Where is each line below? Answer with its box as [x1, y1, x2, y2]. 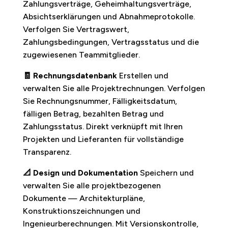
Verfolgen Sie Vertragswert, [22, 24, 129, 34]
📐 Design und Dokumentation [22, 167, 138, 178]
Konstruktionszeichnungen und [22, 206, 140, 216]
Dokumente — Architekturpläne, [22, 193, 145, 203]
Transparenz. [22, 147, 71, 157]
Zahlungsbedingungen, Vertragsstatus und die [22, 37, 199, 47]
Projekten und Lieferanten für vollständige [22, 134, 184, 144]
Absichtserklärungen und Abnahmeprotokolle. [22, 11, 195, 21]
